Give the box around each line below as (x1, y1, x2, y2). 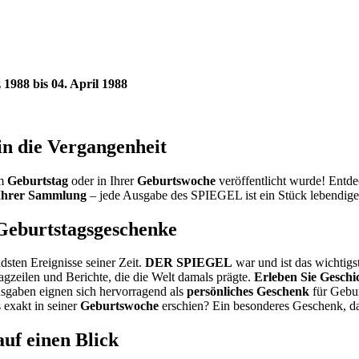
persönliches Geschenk (187, 284, 309, 299)
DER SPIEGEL (145, 256, 232, 270)
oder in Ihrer (68, 173, 137, 188)
